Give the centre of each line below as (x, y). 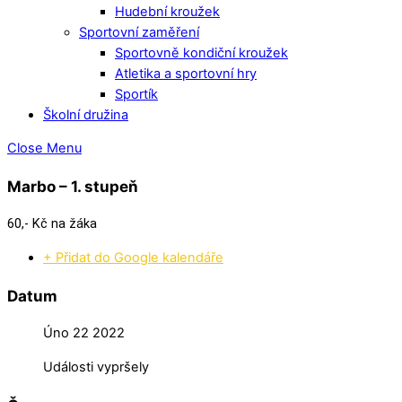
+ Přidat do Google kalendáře (133, 257)
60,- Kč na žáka (52, 224)
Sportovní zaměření (139, 32)
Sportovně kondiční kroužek (201, 52)
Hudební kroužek (167, 11)
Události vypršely (96, 367)
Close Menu (44, 149)
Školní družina (86, 114)
